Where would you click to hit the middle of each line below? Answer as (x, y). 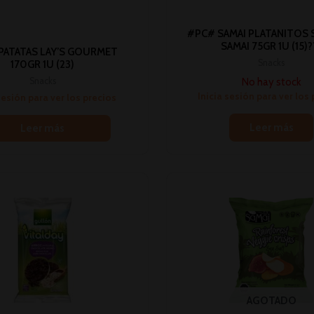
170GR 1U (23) (43, 64)
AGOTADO (271, 301)
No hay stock (271, 82)
